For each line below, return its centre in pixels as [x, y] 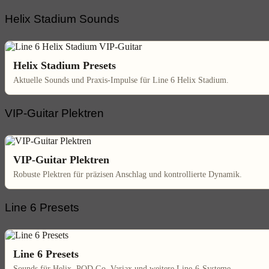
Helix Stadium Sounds [62, 19]
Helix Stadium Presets [65, 65]
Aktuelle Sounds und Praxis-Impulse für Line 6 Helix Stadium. [121, 80]
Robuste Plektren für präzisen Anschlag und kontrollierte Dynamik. [128, 174]
